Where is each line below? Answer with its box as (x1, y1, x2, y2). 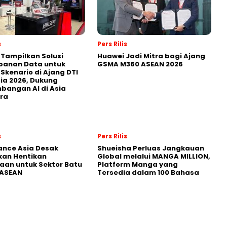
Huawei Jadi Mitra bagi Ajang (97, 51, 205, 61)
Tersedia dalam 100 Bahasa (97, 168, 199, 178)
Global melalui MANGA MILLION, (97, 152, 210, 162)
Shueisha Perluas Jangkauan (97, 143, 204, 154)
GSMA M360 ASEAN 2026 (97, 59, 183, 69)
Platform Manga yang (97, 160, 178, 170)
